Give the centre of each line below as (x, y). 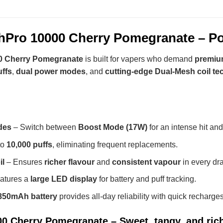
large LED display (63, 179)
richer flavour (69, 162)
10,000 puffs (29, 145)
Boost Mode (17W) (112, 127)
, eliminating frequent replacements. (115, 145)
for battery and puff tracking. (146, 179)
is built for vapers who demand (139, 59)
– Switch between (45, 127)
